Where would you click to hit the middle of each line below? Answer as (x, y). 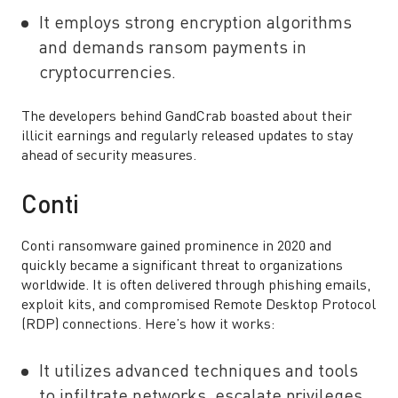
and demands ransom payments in (173, 49)
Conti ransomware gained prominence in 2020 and (176, 247)
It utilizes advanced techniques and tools (199, 372)
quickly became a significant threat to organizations (182, 267)
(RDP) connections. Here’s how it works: (148, 325)
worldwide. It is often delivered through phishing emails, (196, 286)
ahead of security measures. (109, 156)
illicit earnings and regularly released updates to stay (187, 137)
